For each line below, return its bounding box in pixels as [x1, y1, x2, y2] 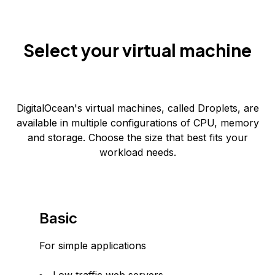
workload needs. [99, 146, 176, 158]
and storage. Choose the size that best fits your [27, 131, 248, 144]
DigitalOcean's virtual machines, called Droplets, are [16, 102, 259, 114]
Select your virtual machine [23, 39, 252, 61]
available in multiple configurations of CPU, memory [16, 117, 259, 129]
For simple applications [39, 239, 146, 252]
